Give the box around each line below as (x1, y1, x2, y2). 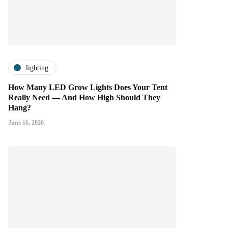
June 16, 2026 (8, 119, 44, 127)
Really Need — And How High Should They (8, 93, 160, 102)
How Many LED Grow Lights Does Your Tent (8, 83, 167, 92)
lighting (26, 64, 48, 72)
